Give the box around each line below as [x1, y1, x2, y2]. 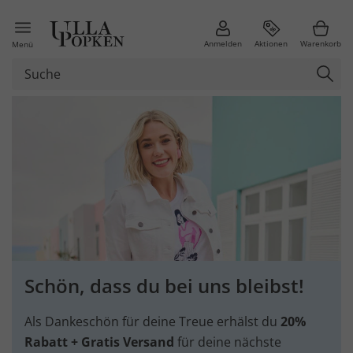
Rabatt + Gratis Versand [24, 333, 174, 351]
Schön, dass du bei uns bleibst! [24, 273, 304, 299]
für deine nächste [174, 333, 281, 351]
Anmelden [204, 38, 242, 49]
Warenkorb [300, 38, 341, 49]
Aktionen [255, 38, 288, 49]
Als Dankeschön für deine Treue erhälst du [24, 313, 281, 330]
